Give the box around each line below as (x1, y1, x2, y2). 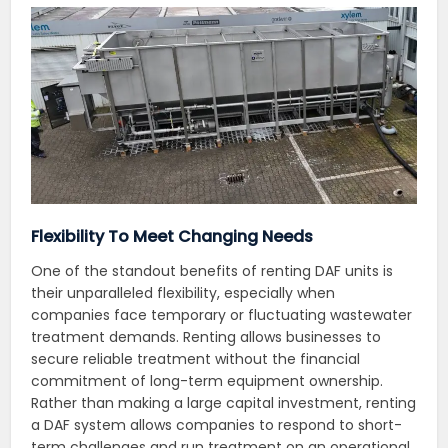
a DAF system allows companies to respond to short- (31, 415, 403, 436)
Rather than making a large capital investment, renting (31, 393, 417, 414)
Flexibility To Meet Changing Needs (31, 225, 314, 249)
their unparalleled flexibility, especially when (31, 283, 336, 304)
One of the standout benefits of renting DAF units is (31, 261, 394, 282)
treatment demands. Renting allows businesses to (31, 327, 382, 348)
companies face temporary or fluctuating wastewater (31, 305, 413, 326)
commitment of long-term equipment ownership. (31, 371, 384, 392)
